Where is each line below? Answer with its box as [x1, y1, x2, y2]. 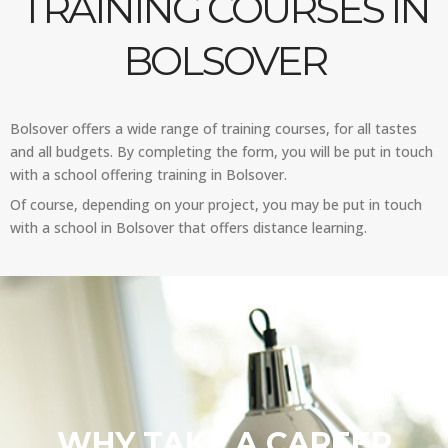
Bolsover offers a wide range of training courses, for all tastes [10, 119, 417, 138]
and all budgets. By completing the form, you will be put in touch [10, 142, 433, 161]
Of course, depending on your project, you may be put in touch [10, 195, 422, 214]
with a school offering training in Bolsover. [10, 165, 287, 184]
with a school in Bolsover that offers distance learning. [10, 218, 367, 237]
